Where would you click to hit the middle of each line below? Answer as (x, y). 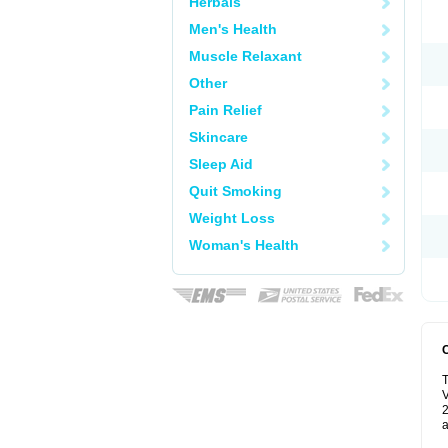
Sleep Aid (221, 164)
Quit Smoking (235, 191)
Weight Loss (232, 218)
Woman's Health (244, 245)
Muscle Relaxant (245, 56)
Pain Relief (225, 110)
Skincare (218, 137)
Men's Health (233, 29)
